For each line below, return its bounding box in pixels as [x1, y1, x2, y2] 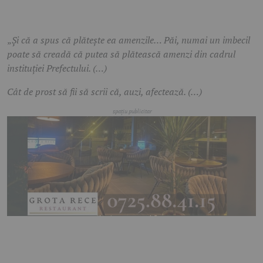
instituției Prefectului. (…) [7, 62, 107, 75]
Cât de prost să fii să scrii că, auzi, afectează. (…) [7, 85, 202, 98]
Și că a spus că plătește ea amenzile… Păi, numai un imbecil [12, 33, 250, 46]
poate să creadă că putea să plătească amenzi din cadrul [7, 48, 235, 60]
